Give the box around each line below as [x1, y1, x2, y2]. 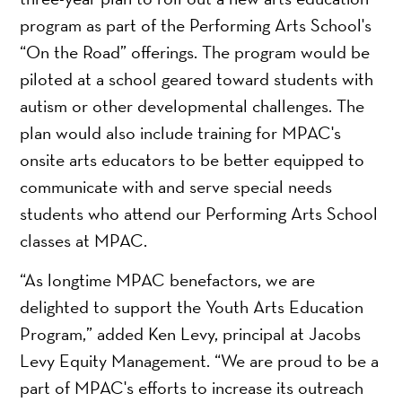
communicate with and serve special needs [20, 175, 333, 199]
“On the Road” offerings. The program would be [20, 40, 371, 65]
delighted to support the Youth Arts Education [20, 295, 364, 319]
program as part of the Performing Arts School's [20, 13, 372, 38]
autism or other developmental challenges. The [20, 94, 365, 118]
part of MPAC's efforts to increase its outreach [20, 376, 364, 400]
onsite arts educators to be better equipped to [20, 148, 365, 172]
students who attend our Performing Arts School [20, 202, 379, 226]
